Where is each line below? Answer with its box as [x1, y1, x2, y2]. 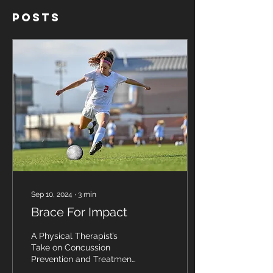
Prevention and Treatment [31, 254, 135, 264]
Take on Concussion [31, 243, 110, 252]
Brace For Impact [31, 205, 127, 219]
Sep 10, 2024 [31, 190, 73, 199]
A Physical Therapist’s [31, 231, 118, 241]
